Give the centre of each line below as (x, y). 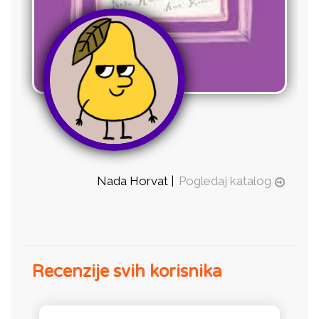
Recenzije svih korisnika (127, 271)
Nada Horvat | (137, 181)
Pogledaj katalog (225, 181)
